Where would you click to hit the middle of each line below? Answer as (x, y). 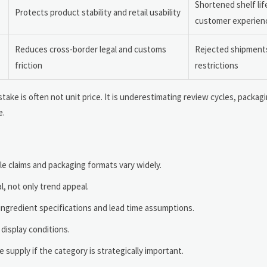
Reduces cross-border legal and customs (91, 49)
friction (29, 66)
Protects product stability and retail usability (98, 13)
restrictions (217, 66)
